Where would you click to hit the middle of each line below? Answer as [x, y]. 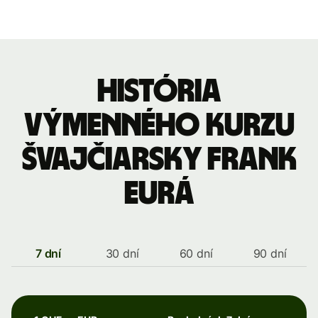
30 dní [122, 253]
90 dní [270, 253]
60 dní [196, 253]
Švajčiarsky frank [159, 160]
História [159, 92]
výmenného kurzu [159, 126]
